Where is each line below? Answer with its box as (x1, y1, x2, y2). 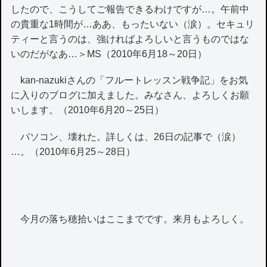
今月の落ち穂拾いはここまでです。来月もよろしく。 (11, 214, 250, 224)
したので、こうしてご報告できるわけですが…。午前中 (11, 4, 250, 15)
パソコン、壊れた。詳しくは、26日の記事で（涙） (11, 131, 241, 142)
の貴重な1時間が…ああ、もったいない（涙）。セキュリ (11, 19, 255, 30)
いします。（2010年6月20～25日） (11, 105, 164, 116)
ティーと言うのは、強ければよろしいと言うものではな (11, 34, 250, 45)
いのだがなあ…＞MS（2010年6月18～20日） (11, 49, 207, 60)
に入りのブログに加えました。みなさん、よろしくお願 (11, 90, 250, 101)
